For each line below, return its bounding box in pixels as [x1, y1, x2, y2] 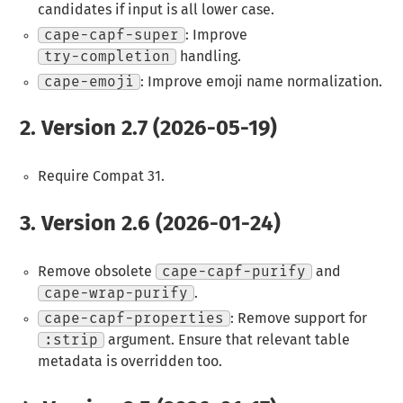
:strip [43, 332, 98, 347]
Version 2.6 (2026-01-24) [36, 213, 282, 236]
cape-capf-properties [43, 310, 224, 326]
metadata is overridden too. [37, 354, 222, 369]
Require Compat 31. [37, 169, 165, 184]
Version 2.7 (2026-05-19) [36, 118, 278, 140]
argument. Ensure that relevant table [103, 332, 350, 347]
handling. [175, 49, 241, 64]
